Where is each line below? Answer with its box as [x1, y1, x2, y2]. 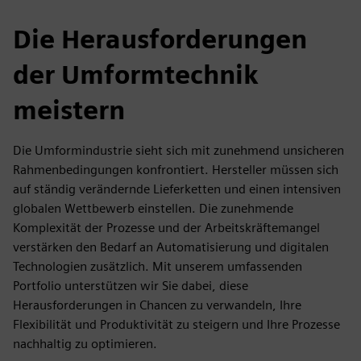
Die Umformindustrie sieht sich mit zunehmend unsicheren [13, 143, 344, 158]
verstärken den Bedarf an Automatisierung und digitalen [13, 239, 329, 255]
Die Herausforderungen [13, 23, 307, 55]
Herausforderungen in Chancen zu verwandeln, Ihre [13, 297, 301, 313]
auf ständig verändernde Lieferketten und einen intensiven [13, 181, 341, 197]
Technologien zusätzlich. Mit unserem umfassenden [13, 259, 302, 274]
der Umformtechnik [13, 59, 259, 90]
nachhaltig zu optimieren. [13, 336, 157, 351]
